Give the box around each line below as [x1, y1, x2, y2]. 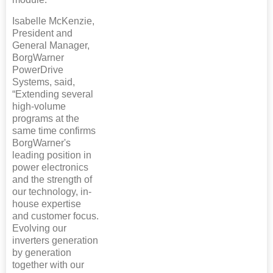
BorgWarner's [12, 138, 71, 149]
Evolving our [12, 223, 66, 234]
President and [12, 28, 73, 39]
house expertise [12, 199, 81, 210]
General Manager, [12, 40, 90, 51]
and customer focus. [12, 211, 99, 222]
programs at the [12, 113, 79, 124]
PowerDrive [12, 65, 63, 76]
